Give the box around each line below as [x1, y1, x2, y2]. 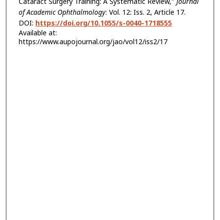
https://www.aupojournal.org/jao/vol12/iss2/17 [18, 36, 167, 46]
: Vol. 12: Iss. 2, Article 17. [105, 7, 186, 17]
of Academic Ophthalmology [18, 7, 106, 17]
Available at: [18, 27, 57, 37]
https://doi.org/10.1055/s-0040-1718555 [35, 18, 172, 27]
